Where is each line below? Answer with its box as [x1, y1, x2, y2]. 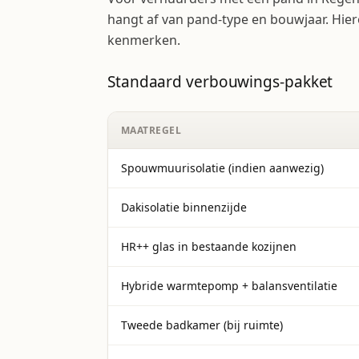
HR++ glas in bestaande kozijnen [121, 239, 296, 254]
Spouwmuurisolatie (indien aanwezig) [121, 160, 324, 175]
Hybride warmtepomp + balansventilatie [121, 278, 337, 293]
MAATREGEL [121, 123, 182, 137]
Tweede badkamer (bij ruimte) [121, 317, 283, 333]
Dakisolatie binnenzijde [121, 200, 247, 215]
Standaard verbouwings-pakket [107, 71, 333, 92]
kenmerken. [107, 31, 180, 49]
